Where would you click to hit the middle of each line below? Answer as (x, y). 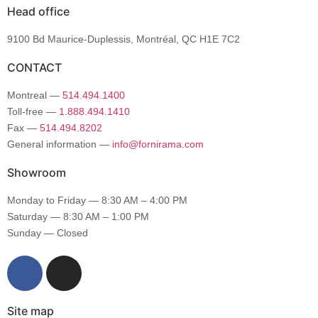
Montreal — (35, 95)
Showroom (37, 172)
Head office (38, 11)
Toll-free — (33, 111)
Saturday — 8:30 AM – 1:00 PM (78, 216)
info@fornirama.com (158, 144)
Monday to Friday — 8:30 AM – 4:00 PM (97, 200)
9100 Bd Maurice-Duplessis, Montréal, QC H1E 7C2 (124, 39)
